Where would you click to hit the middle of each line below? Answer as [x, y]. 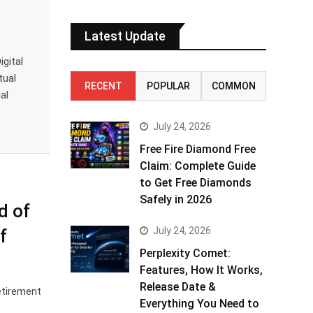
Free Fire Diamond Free [198, 149]
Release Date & [178, 287]
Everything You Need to [199, 304]
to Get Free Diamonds [196, 183]
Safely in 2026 [176, 199]
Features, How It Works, [201, 270]
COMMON [233, 86]
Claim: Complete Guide [198, 166]
